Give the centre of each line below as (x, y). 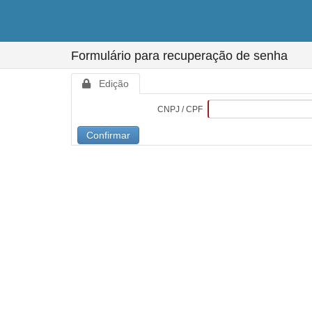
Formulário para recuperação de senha (179, 56)
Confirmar (108, 135)
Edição (110, 84)
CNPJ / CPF (180, 109)
